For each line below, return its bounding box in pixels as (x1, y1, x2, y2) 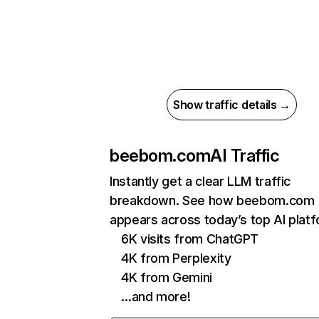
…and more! (121, 289, 191, 304)
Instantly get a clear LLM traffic (110, 174, 291, 189)
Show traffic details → (173, 98, 291, 112)
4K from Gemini (121, 270, 212, 285)
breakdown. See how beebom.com (110, 193, 315, 208)
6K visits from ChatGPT (121, 231, 259, 246)
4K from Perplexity (121, 251, 231, 266)
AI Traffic (210, 145, 280, 166)
